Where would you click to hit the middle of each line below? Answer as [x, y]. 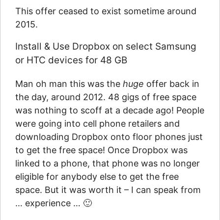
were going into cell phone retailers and [97, 124]
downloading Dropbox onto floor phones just [109, 137]
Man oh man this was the [69, 84]
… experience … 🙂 [54, 203]
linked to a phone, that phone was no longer [108, 163]
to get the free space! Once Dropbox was [101, 150]
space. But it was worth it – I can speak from [108, 190]
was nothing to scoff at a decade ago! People [110, 110]
